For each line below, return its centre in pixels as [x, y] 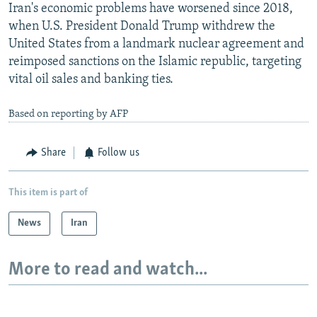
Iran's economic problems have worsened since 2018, [151, 9]
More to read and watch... [108, 270]
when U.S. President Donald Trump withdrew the [142, 27]
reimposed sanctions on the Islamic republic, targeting [155, 62]
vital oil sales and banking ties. [91, 80]
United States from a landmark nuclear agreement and [156, 45]
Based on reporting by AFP [68, 115]
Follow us [119, 153]
